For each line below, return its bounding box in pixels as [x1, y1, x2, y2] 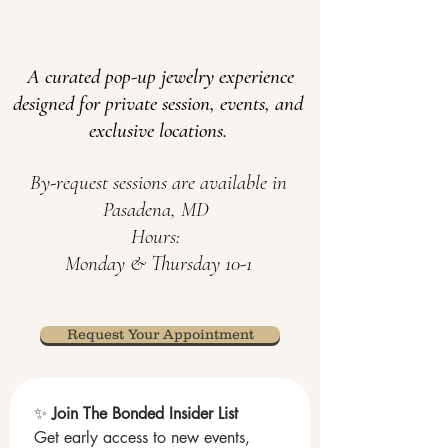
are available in [166, 170, 287, 195]
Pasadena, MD [102, 197, 214, 222]
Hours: [131, 224, 185, 249]
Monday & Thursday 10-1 [64, 251, 252, 276]
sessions [107, 170, 167, 195]
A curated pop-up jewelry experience [22, 64, 294, 89]
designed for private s [13, 91, 168, 116]
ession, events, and [168, 91, 303, 116]
